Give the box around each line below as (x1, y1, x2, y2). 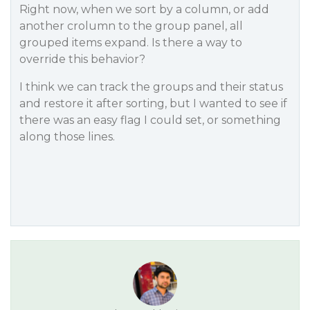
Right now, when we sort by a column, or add (19, 3, 269, 16)
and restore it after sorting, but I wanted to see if (19, 97, 287, 110)
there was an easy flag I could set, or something (19, 113, 281, 127)
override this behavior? (19, 53, 145, 66)
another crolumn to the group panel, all (19, 19, 243, 33)
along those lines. (19, 130, 115, 143)
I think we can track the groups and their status (19, 80, 283, 93)
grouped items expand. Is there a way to (19, 36, 242, 49)
